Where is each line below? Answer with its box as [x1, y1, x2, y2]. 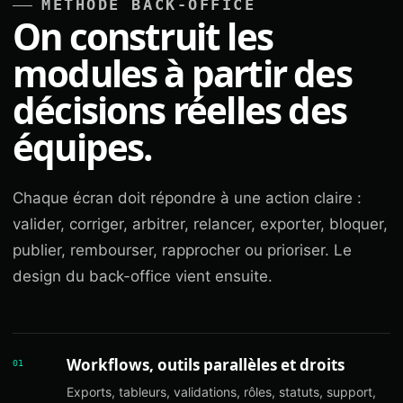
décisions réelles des [13, 85, 346, 135]
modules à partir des [13, 49, 352, 98]
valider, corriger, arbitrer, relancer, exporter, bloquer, [13, 215, 388, 233]
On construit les [13, 12, 273, 61]
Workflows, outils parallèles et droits [67, 354, 345, 375]
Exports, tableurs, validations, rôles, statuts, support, [67, 384, 376, 399]
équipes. [13, 122, 152, 172]
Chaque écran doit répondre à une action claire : [13, 189, 362, 207]
